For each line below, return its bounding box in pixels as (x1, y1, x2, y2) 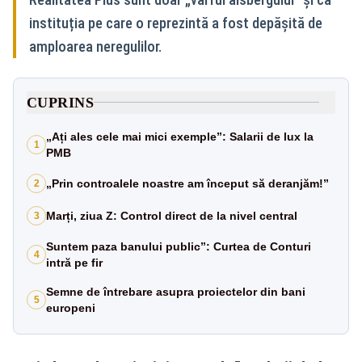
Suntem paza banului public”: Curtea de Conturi (46, 239, 311, 253)
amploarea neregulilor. (29, 37, 162, 55)
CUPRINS (27, 94, 95, 111)
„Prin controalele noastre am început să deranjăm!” (46, 176, 329, 190)
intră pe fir (46, 255, 103, 269)
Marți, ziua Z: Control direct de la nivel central (46, 208, 297, 222)
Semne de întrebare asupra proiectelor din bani (46, 284, 305, 298)
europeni (46, 301, 95, 314)
